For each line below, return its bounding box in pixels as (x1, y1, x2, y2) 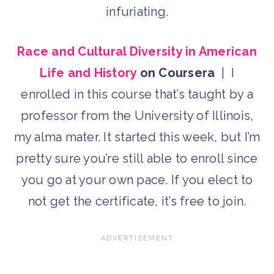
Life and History (40, 65, 137, 81)
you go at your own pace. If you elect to (21, 172, 253, 188)
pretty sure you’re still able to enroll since (16, 151, 258, 166)
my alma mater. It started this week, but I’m (13, 130, 261, 145)
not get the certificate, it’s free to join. (28, 194, 246, 209)
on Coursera (136, 65, 215, 81)
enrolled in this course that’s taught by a (21, 87, 253, 102)
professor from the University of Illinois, (20, 108, 254, 124)
